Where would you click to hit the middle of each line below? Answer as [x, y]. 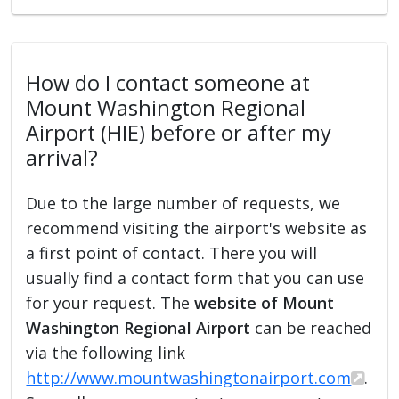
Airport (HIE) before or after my [179, 132]
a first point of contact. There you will [172, 252]
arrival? [62, 157]
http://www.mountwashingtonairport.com [189, 377]
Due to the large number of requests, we [183, 203]
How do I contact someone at [168, 82]
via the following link [106, 352]
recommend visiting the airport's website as [197, 228]
